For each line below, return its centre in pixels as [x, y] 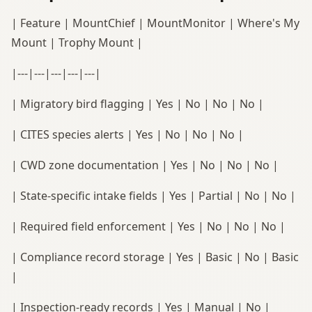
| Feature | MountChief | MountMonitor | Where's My [155, 23]
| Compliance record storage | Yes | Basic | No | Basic [155, 257]
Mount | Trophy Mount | [77, 42]
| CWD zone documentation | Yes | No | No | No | [145, 165]
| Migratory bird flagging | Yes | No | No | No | [138, 103]
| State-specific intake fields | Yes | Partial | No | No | [154, 195]
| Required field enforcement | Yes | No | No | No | [148, 226]
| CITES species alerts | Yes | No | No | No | [127, 134]
